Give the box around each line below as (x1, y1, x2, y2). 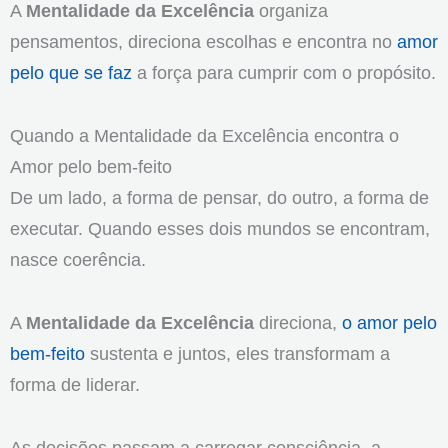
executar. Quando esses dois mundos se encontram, (10, 218, 430, 240)
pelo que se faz (10, 62, 132, 84)
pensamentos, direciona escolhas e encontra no (10, 31, 397, 53)
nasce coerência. (10, 249, 146, 271)
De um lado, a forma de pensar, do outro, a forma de (10, 187, 429, 209)
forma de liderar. (10, 374, 140, 395)
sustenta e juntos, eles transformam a (85, 343, 390, 364)
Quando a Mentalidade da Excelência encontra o (10, 125, 399, 147)
